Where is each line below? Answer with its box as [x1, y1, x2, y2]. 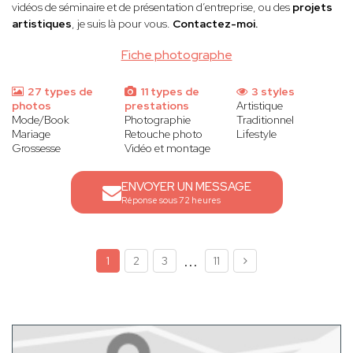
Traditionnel [236, 113, 295, 128]
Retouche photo [124, 127, 203, 142]
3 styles [249, 84, 295, 99]
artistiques [12, 17, 72, 32]
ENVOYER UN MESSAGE [121, 179, 251, 195]
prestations [124, 98, 189, 113]
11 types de [137, 84, 199, 99]
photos [12, 98, 51, 113]
